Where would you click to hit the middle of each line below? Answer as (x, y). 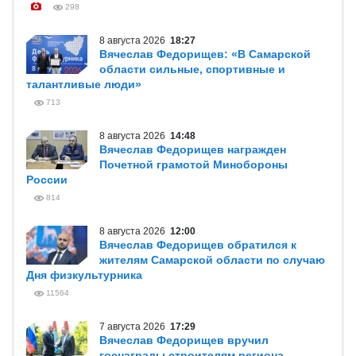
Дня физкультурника (84, 275)
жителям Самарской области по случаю (212, 260)
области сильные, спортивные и (192, 69)
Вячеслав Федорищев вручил (184, 340)
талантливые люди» (84, 84)
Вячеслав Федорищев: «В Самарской (205, 54)
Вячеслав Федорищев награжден (193, 149)
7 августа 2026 (135, 327)
